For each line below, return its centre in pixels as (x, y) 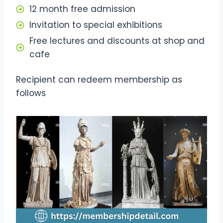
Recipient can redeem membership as (99, 79)
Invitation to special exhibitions (96, 25)
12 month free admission (82, 9)
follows (31, 93)
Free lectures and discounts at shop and (117, 41)
